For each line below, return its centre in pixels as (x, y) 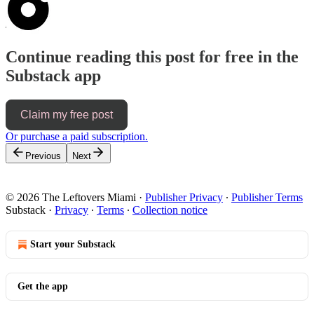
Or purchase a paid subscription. (77, 136)
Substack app (53, 75)
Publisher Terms (267, 197)
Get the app (43, 286)
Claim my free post (67, 114)
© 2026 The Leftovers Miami (71, 197)
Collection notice (170, 210)
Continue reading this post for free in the (152, 56)
